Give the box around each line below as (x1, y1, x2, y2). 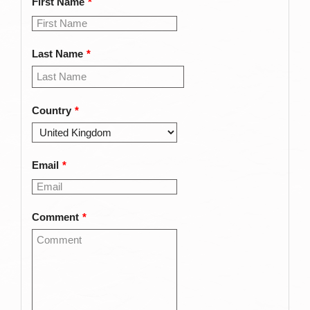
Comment (32, 211, 79, 224)
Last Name (32, 48, 83, 60)
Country (32, 104, 71, 117)
